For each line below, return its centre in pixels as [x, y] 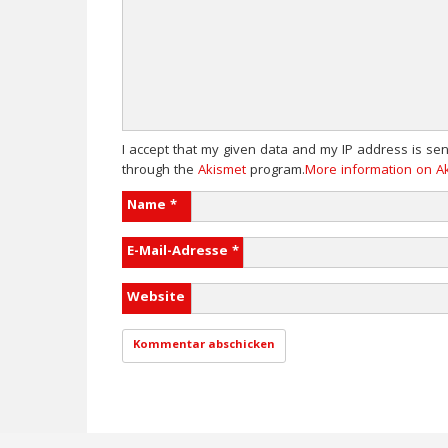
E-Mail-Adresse [179, 252]
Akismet [222, 171]
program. [275, 171]
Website [156, 298]
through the [160, 171]
